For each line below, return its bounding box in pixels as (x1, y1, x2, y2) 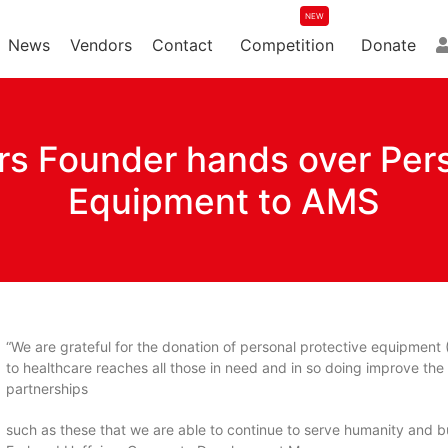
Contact (151, 35, 213, 55)
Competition (239, 35, 334, 55)
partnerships (6, 380, 88, 397)
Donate (360, 35, 416, 55)
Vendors (69, 35, 132, 55)
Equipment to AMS (68, 180, 380, 222)
